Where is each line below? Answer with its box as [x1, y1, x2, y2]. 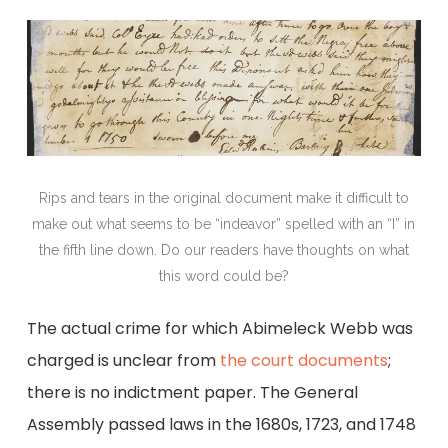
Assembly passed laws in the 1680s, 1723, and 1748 [26, 413, 416, 437]
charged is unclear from [26, 349, 220, 373]
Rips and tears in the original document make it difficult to [38, 190, 409, 207]
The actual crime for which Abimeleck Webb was [26, 317, 413, 341]
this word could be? [158, 268, 289, 285]
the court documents [219, 349, 388, 373]
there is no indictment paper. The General [26, 381, 358, 405]
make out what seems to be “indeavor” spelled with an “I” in [32, 216, 416, 233]
